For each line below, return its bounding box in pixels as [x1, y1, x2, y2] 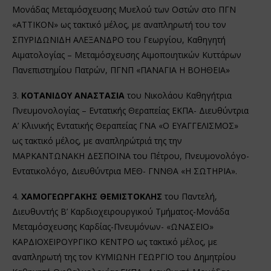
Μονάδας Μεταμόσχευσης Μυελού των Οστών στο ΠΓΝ [12, 3, 236, 15]
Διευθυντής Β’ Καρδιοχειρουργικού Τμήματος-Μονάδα [12, 205, 229, 217]
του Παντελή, [162, 190, 217, 202]
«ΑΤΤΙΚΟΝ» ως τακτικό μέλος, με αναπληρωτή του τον [12, 18, 226, 30]
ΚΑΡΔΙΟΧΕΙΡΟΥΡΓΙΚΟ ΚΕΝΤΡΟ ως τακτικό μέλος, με [12, 235, 217, 247]
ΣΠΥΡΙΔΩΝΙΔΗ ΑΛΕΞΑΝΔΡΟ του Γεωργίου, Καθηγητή [12, 33, 226, 45]
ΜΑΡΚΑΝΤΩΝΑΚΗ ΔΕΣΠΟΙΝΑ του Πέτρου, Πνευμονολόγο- [12, 149, 249, 162]
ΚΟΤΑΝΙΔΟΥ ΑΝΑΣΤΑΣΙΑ [21, 89, 125, 101]
